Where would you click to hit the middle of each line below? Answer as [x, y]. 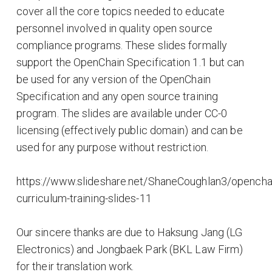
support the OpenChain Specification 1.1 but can [130, 62]
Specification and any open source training [117, 96]
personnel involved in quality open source [114, 28]
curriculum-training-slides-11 [84, 198]
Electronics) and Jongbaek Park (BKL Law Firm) [130, 249]
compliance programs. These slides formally [122, 45]
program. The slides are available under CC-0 [122, 113]
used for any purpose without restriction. [112, 147]
